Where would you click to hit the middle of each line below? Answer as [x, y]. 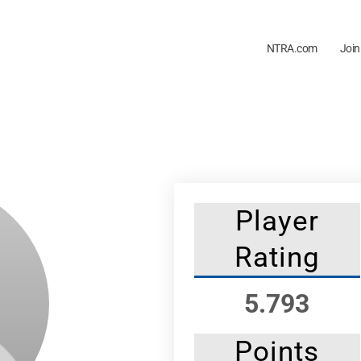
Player [277, 221]
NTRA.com [292, 49]
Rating [277, 257]
